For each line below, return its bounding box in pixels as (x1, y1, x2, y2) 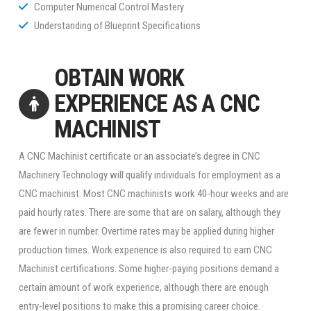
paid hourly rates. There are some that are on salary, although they (18, 206, 280, 219)
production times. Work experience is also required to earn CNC (18, 244, 272, 257)
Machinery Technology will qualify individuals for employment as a (18, 169, 280, 182)
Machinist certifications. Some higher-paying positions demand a (18, 262, 279, 276)
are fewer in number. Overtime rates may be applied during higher (18, 225, 274, 238)
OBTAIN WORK (54, 64, 185, 92)
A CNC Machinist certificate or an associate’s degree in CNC (18, 150, 260, 163)
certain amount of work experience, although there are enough (18, 281, 269, 294)
